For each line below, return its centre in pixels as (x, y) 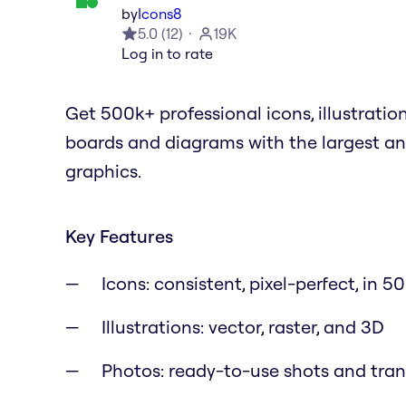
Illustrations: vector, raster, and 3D (243, 326)
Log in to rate (167, 53)
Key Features (119, 236)
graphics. (103, 170)
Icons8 (160, 13)
